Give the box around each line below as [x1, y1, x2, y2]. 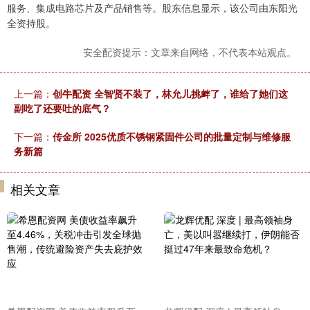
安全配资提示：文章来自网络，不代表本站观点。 [83, 45, 296, 59]
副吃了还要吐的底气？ [14, 101, 111, 115]
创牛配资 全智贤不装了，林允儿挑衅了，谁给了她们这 [53, 86, 288, 100]
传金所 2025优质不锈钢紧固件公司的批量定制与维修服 [53, 129, 291, 143]
